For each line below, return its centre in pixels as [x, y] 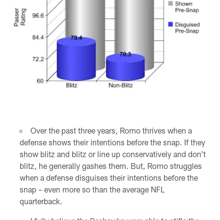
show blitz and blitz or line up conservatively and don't [112, 154]
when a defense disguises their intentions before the [109, 178]
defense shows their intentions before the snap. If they [112, 142]
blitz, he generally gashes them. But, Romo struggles [110, 166]
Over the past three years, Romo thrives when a [111, 131]
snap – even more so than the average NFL [92, 190]
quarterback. [41, 201]
